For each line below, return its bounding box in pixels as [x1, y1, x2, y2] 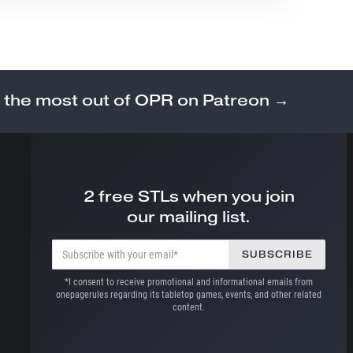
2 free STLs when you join [83, 187, 295, 206]
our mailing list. [127, 207, 251, 227]
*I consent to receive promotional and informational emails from [65, 277, 314, 288]
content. [173, 302, 206, 314]
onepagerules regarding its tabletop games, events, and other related [56, 289, 322, 301]
